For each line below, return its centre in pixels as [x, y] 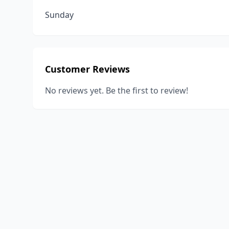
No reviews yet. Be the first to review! [117, 90]
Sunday [59, 15]
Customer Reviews [87, 69]
